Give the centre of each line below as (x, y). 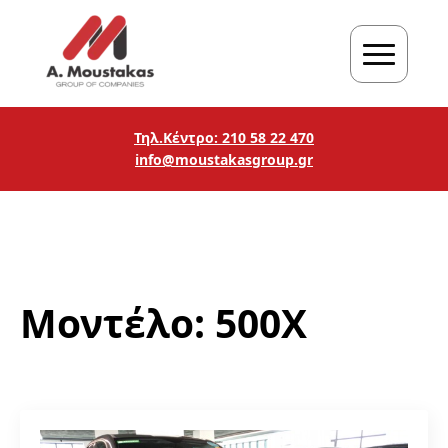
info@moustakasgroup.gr (224, 159)
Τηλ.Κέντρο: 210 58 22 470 (224, 137)
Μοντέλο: (117, 322)
